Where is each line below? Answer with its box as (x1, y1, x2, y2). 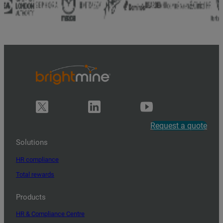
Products (16, 192, 46, 202)
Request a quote (150, 120, 207, 130)
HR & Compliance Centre (16, 210, 85, 218)
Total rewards (16, 170, 54, 178)
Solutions (16, 138, 48, 147)
